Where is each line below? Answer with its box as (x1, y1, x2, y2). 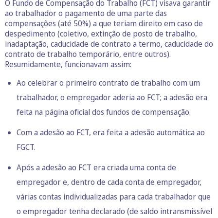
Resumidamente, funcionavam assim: (5, 58, 131, 70)
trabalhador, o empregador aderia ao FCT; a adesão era (17, 91, 207, 103)
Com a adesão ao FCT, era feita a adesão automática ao (17, 127, 205, 138)
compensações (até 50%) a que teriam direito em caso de (5, 18, 203, 29)
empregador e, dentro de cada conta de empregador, (17, 176, 201, 187)
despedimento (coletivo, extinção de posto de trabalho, (5, 28, 197, 39)
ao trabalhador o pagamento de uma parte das (5, 7, 167, 18)
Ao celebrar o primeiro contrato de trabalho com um (17, 77, 200, 88)
